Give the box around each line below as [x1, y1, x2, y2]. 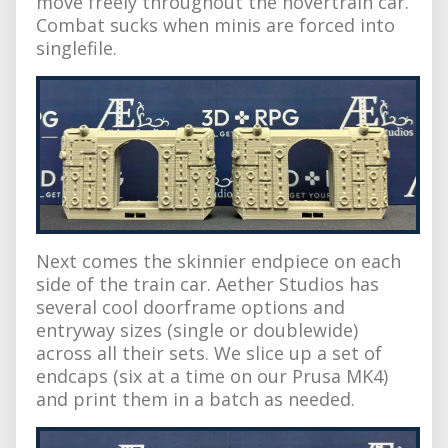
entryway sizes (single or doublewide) [36, 317, 358, 342]
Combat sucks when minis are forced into [36, 12, 395, 37]
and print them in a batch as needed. [36, 386, 355, 411]
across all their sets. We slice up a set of [36, 340, 382, 365]
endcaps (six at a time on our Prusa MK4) [36, 363, 388, 388]
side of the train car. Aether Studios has [36, 271, 379, 296]
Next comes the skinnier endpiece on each [36, 248, 401, 273]
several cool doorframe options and [36, 294, 345, 319]
